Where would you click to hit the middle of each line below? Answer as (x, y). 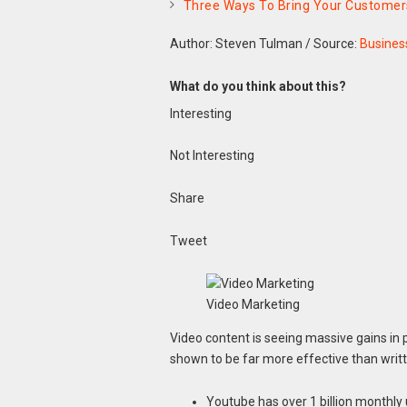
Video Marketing (253, 304)
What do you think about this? (258, 86)
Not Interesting (212, 156)
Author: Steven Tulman (236, 43)
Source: (336, 43)
